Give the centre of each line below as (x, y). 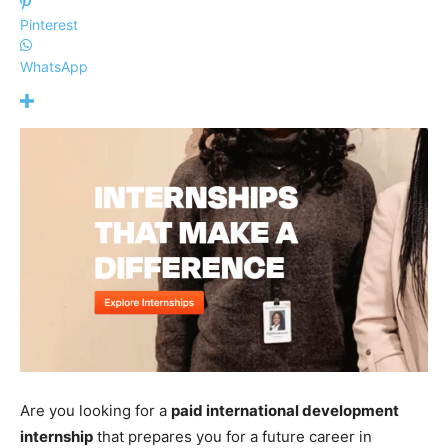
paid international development (285, 410)
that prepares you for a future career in (232, 436)
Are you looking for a (95, 410)
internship (56, 436)
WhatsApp (54, 67)
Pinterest (49, 25)
